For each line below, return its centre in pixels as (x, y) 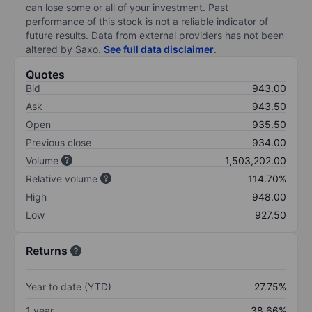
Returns (47, 250)
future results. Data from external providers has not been (155, 35)
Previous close (58, 142)
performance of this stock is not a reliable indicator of (147, 21)
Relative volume (62, 178)
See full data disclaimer (159, 49)
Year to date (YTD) (69, 286)
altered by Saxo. (65, 49)
